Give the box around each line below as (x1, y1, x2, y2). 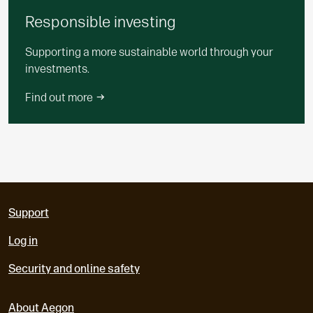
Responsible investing (25, 13, 175, 32)
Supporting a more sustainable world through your (25, 45, 273, 59)
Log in (8, 234, 38, 248)
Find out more (25, 91, 95, 105)
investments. (25, 62, 89, 76)
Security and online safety (8, 262, 140, 276)
